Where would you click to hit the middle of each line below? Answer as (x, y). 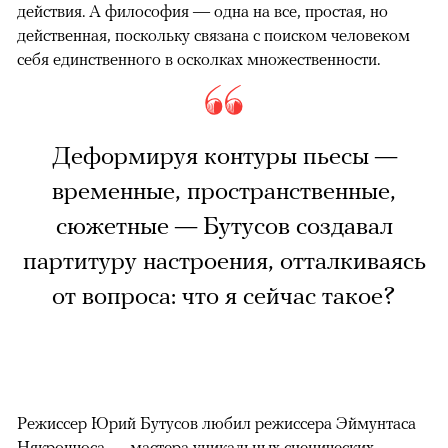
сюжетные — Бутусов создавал (224, 227)
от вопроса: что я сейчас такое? (224, 297)
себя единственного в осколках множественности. (198, 59)
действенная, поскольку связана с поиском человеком (213, 35)
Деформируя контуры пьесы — (224, 157)
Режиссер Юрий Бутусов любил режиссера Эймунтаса (216, 423)
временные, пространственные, (224, 192)
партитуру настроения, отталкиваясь (224, 262)
